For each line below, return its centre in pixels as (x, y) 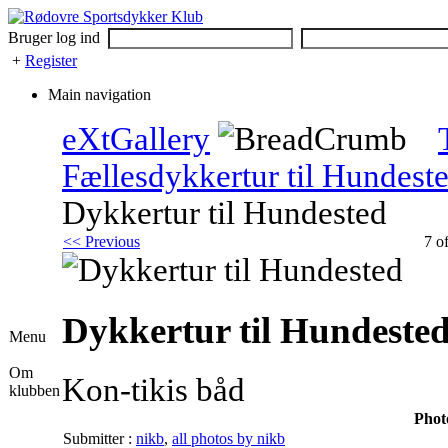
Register (51, 60)
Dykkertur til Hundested (224, 213)
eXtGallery (136, 139)
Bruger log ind (58, 37)
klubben (34, 390)
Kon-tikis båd (153, 389)
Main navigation (99, 94)
